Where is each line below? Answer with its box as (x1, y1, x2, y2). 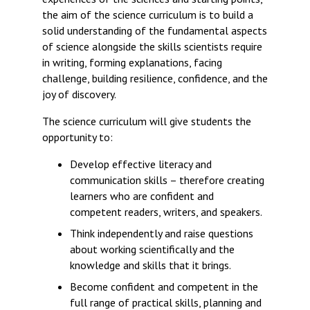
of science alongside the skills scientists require (42, 39, 262, 53)
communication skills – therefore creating (69, 173, 264, 187)
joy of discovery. (42, 87, 116, 101)
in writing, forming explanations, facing (42, 55, 222, 69)
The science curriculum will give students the (42, 114, 251, 128)
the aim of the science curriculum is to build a (42, 8, 253, 21)
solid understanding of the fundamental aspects (42, 24, 267, 37)
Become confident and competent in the (69, 280, 258, 293)
